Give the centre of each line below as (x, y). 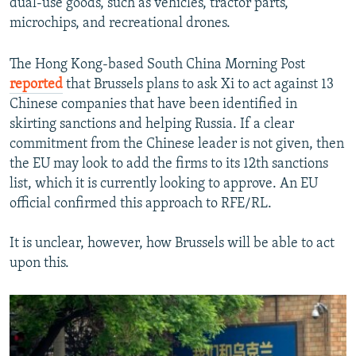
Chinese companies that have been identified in (153, 104)
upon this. (39, 263)
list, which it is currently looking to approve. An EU (164, 184)
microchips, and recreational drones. (120, 23)
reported (36, 84)
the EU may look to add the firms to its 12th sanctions (169, 164)
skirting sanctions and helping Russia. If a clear (152, 124)
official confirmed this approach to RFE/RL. (141, 203)
